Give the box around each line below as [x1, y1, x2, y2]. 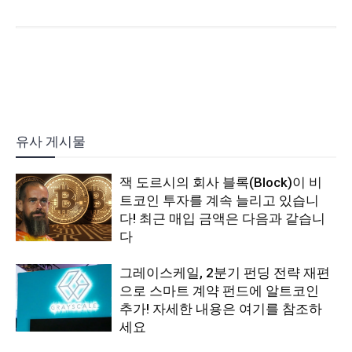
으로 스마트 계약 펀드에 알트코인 [119, 283, 320, 299]
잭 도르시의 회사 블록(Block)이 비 [119, 174, 323, 191]
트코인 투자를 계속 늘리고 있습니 [119, 192, 320, 209]
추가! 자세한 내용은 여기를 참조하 [119, 301, 323, 317]
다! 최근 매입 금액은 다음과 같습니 [119, 211, 326, 227]
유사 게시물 [16, 134, 86, 150]
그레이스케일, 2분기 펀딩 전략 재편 [119, 265, 331, 281]
